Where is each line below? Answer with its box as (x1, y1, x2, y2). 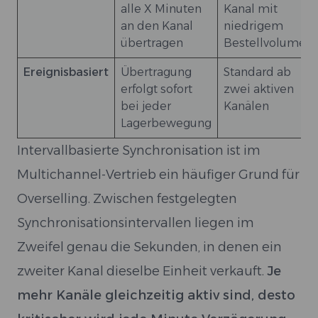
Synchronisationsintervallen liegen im (17, 215, 254, 231)
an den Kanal (121, 19, 193, 33)
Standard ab (224, 65, 291, 79)
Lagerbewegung (121, 116, 212, 130)
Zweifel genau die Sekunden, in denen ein (17, 239, 282, 255)
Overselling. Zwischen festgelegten (17, 191, 237, 207)
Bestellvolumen (224, 36, 313, 50)
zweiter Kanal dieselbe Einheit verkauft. (17, 263, 267, 279)
